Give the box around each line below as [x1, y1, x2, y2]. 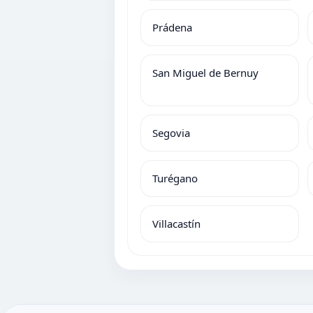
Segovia [152, 126, 190, 140]
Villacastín [152, 217, 201, 231]
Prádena [152, 20, 192, 34]
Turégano [152, 171, 198, 185]
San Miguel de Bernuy [152, 66, 259, 80]
